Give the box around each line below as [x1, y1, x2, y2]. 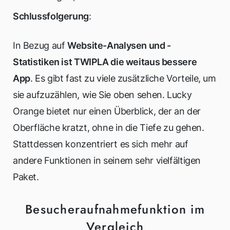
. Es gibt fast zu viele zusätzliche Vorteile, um [30, 73, 216, 84]
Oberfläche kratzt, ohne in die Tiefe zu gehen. [13, 122, 204, 133]
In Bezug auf [13, 40, 68, 51]
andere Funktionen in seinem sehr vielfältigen [13, 155, 201, 166]
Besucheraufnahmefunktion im [25, 200, 205, 219]
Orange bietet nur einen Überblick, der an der [13, 106, 201, 117]
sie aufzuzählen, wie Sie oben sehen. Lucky [13, 89, 192, 101]
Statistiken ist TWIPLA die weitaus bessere [13, 56, 197, 68]
